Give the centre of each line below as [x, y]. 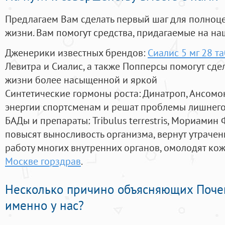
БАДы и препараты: [49, 121]
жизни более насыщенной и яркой [81, 80]
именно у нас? [44, 206]
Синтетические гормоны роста [72, 93]
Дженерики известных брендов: [76, 53]
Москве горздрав [43, 161]
